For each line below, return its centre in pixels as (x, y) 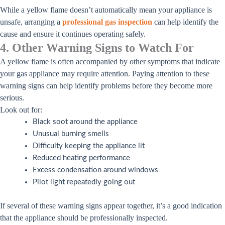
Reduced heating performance (81, 158)
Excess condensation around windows (95, 170)
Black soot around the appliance (85, 122)
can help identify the (185, 22)
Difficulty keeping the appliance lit (89, 146)
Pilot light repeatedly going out (84, 182)
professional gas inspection (107, 22)
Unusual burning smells (71, 134)
